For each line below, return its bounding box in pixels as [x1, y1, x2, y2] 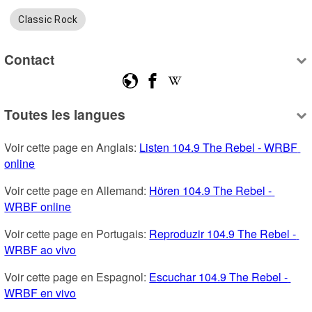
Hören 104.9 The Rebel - [149, 182, 272, 199]
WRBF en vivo [4, 285, 77, 302]
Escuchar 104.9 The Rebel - [149, 269, 288, 286]
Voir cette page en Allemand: [4, 182, 150, 199]
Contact [4, 49, 55, 69]
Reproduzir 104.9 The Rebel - [149, 226, 297, 242]
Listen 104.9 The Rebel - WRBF [139, 139, 298, 156]
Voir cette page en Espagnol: [4, 269, 150, 286]
